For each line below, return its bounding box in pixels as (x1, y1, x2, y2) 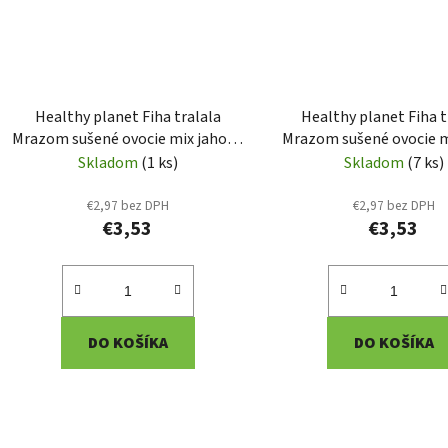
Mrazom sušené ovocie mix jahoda (12, 128, 244, 151)
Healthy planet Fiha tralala (34, 106, 221, 129)
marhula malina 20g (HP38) (33, 150, 222, 173)
